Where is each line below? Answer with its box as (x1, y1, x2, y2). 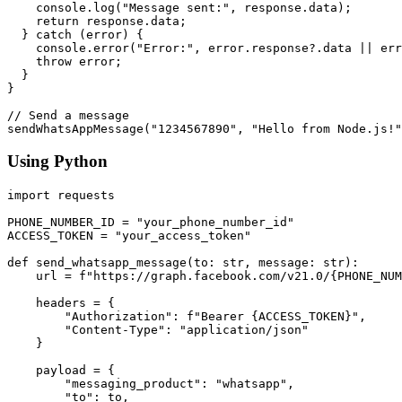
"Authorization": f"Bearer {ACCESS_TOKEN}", (7, 310, 366, 324)
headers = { (7, 296, 115, 310)
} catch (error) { (7, 27, 144, 41)
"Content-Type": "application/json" (7, 323, 309, 337)
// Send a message (7, 108, 129, 122)
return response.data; (7, 13, 187, 28)
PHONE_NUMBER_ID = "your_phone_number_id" (7, 215, 294, 230)
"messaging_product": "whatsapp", (7, 377, 294, 391)
